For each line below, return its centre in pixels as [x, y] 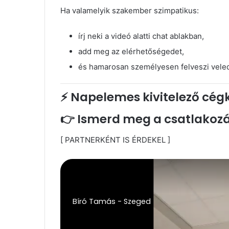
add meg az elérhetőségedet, [131, 51]
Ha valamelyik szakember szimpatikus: [130, 10]
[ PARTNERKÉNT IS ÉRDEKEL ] [115, 140]
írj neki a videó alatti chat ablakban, [141, 36]
